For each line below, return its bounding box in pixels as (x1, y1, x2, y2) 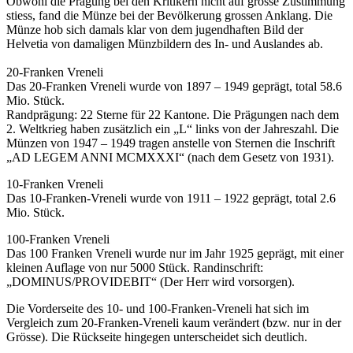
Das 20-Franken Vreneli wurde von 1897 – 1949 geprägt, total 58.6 (6, 80, 342, 94)
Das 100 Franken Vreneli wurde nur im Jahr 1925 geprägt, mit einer (6, 247, 344, 261)
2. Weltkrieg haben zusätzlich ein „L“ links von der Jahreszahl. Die (6, 122, 339, 136)
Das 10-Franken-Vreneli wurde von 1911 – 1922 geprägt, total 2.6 (6, 191, 336, 206)
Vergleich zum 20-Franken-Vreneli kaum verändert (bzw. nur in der (6, 316, 341, 330)
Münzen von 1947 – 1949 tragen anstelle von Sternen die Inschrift (6, 136, 335, 150)
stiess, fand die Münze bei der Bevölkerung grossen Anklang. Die (6, 9, 333, 23)
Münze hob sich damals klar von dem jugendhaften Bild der (6, 23, 303, 37)
